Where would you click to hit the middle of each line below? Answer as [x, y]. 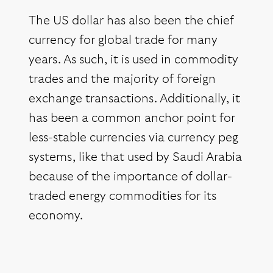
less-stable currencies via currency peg [133, 138]
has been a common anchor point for [132, 119]
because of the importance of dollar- [130, 177]
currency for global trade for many [123, 41]
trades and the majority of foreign [122, 80]
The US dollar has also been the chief [131, 21]
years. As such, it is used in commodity [133, 60]
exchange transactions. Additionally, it [134, 99]
